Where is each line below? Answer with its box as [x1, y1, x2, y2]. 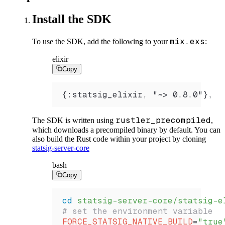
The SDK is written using [32, 116, 116, 125]
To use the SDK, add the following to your [32, 37, 170, 46]
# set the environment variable [62, 205, 218, 216]
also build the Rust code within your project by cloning [32, 134, 206, 143]
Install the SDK [32, 12, 111, 26]
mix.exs [170, 36, 205, 47]
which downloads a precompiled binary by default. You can [32, 125, 220, 134]
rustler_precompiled [116, 115, 211, 126]
